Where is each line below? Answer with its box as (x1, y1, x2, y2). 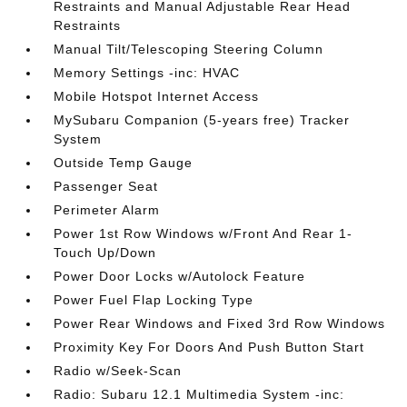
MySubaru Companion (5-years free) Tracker (54, 113, 351, 127)
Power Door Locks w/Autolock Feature (54, 269, 306, 283)
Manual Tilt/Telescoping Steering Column (54, 42, 324, 56)
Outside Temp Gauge (54, 155, 194, 170)
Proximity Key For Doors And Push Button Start (54, 340, 365, 354)
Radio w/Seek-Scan (54, 363, 183, 378)
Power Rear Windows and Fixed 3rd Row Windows (54, 316, 386, 331)
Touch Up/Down (54, 245, 157, 260)
